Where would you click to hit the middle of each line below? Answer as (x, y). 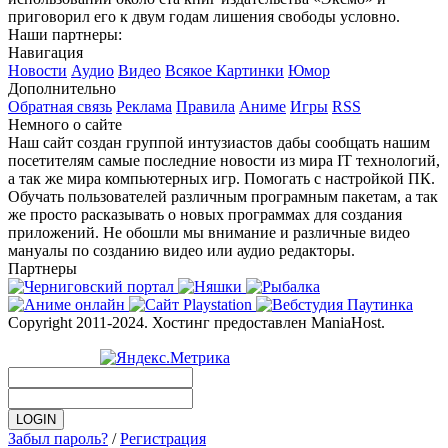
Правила (205, 106)
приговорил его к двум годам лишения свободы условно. (204, 16)
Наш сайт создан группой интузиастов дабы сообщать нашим (219, 142)
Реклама (144, 106)
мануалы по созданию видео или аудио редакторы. (181, 250)
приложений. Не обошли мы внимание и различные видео (209, 232)
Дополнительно (62, 88)
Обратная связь (60, 106)
